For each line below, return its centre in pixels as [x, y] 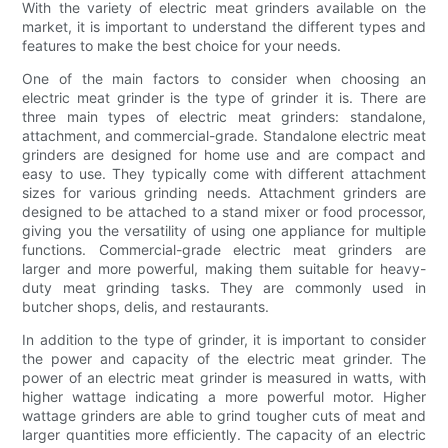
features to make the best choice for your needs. [182, 45]
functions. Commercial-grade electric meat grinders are [224, 249]
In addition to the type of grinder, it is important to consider [224, 339]
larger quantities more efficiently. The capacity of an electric [224, 434]
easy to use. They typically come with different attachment [224, 173]
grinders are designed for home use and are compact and [224, 154]
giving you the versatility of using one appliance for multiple [224, 230]
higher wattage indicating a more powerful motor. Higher [224, 396]
